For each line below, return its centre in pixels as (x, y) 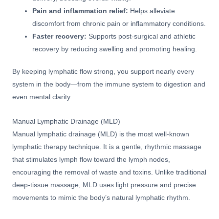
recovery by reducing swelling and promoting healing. (115, 49)
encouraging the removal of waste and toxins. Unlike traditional (109, 172)
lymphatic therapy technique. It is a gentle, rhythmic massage (107, 147)
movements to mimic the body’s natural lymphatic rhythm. (101, 198)
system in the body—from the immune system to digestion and (109, 85)
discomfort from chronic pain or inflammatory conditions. (119, 23)
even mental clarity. (42, 97)
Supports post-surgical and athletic (141, 36)
